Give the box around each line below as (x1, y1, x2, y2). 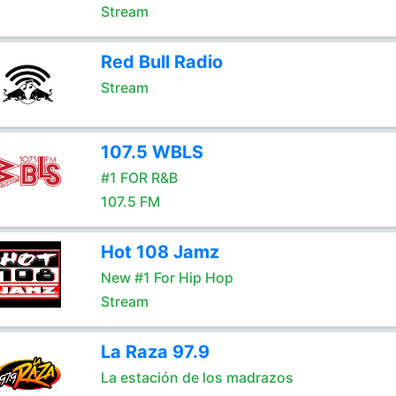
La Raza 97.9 (100, 341, 209, 362)
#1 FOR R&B (100, 169, 178, 187)
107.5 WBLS (100, 141, 203, 163)
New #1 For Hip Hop (100, 269, 233, 286)
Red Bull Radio (100, 51, 223, 72)
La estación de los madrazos (100, 369, 293, 386)
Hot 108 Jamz (100, 241, 219, 263)
